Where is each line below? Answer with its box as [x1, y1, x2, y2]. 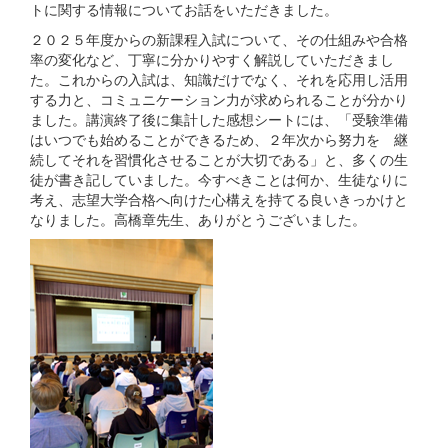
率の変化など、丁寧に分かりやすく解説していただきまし [30, 48, 394, 69]
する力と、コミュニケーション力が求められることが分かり [30, 88, 408, 109]
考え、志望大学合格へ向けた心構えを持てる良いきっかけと [30, 188, 408, 209]
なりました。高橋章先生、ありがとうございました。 [30, 208, 366, 229]
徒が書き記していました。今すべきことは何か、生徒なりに [30, 168, 408, 189]
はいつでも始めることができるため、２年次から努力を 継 [30, 128, 408, 149]
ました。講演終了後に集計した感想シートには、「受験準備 [30, 108, 408, 129]
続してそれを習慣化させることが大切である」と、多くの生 [30, 148, 408, 169]
